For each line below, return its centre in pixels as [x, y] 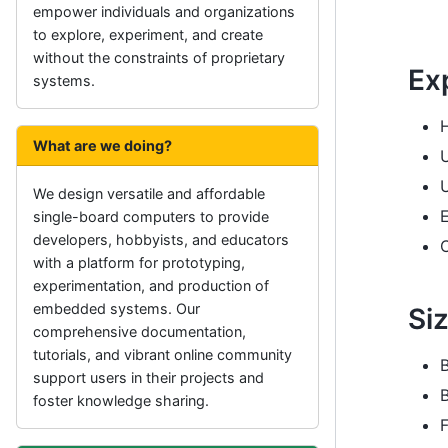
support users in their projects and [148, 377]
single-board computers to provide [151, 216]
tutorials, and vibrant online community [162, 354]
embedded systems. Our [116, 308]
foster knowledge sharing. [121, 400]
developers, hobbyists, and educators [161, 239]
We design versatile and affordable [149, 193]
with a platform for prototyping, [139, 262]
